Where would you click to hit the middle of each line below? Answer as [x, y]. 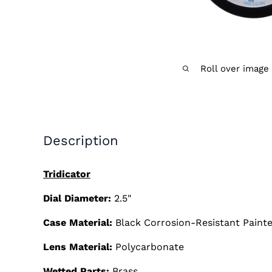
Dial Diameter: [79, 198]
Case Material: [78, 222]
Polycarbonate [148, 247]
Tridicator [67, 174]
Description [81, 141]
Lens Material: [78, 247]
